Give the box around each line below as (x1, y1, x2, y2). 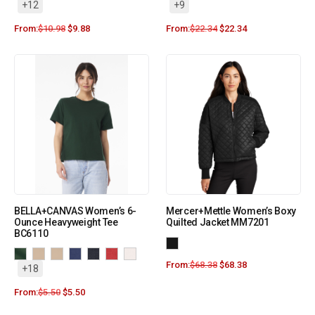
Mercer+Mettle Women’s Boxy (166, 205, 297, 217)
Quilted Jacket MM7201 (166, 217, 269, 229)
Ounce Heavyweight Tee (14, 217, 118, 229)
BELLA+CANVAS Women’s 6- (14, 205, 137, 217)
